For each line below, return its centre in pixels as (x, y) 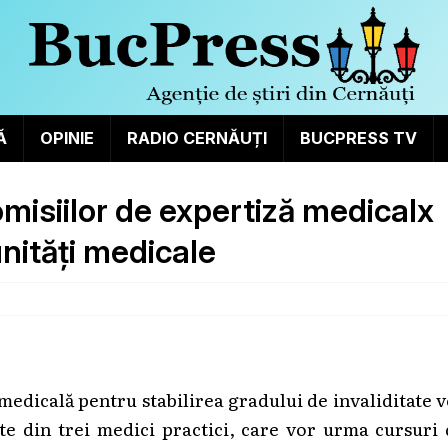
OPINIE (66, 137)
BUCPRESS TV (358, 137)
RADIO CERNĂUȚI (196, 137)
